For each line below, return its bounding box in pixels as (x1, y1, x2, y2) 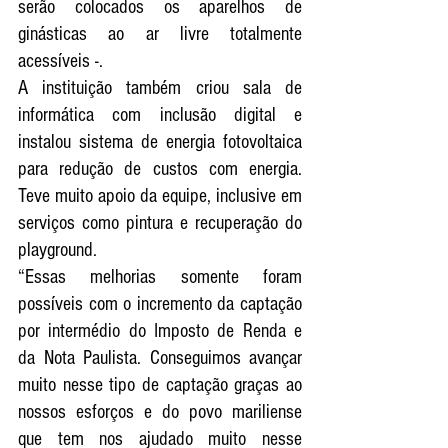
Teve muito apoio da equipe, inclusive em (18, 184, 302, 207)
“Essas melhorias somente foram (18, 265, 302, 288)
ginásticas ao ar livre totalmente (18, 22, 302, 45)
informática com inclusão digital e (18, 103, 302, 126)
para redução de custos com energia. (18, 157, 302, 180)
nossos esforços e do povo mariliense (18, 400, 302, 423)
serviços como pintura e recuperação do (18, 211, 302, 234)
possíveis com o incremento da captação (18, 292, 302, 315)
